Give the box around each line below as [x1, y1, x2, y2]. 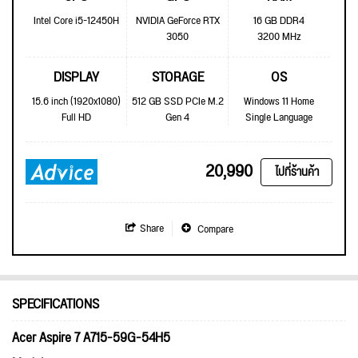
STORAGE [151, 63, 204, 91]
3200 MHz [257, 26, 301, 47]
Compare [194, 218, 233, 240]
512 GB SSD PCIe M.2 [131, 90, 224, 112]
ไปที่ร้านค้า [274, 160, 319, 184]
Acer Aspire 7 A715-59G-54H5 [12, 324, 170, 352]
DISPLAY [53, 63, 99, 91]
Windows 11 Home [244, 90, 315, 112]
